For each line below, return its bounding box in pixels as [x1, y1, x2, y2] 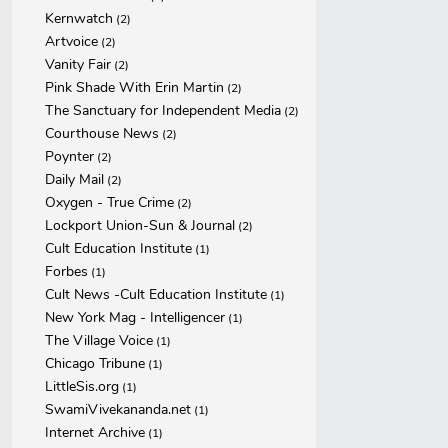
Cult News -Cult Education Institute [45, 285, 267, 304]
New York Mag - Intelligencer [45, 308, 225, 327]
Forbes [45, 262, 88, 281]
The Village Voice [45, 331, 153, 350]
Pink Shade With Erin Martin [45, 78, 224, 97]
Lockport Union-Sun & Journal [45, 216, 235, 235]
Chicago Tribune [45, 354, 145, 373]
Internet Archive [45, 423, 145, 442]
